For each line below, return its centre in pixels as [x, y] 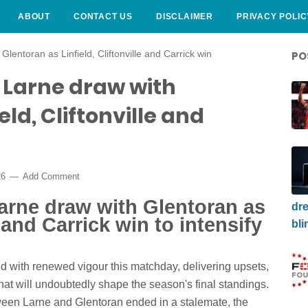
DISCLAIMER [185, 16]
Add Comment [51, 176]
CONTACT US [103, 16]
